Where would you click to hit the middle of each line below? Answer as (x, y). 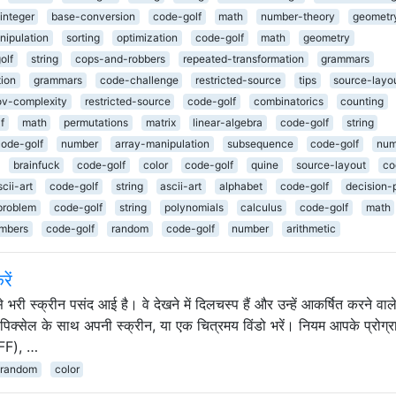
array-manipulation (163, 143)
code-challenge (139, 80)
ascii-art (181, 186)
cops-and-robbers (121, 58)
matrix (160, 122)
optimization (148, 37)
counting (362, 101)
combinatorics (288, 101)
